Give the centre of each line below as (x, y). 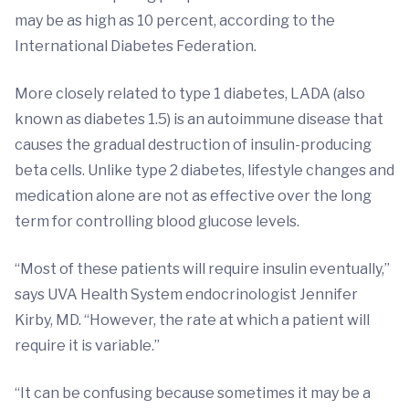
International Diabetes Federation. (136, 47)
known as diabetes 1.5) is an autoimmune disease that (199, 120)
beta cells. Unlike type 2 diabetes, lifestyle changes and (204, 171)
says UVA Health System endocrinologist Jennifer (186, 295)
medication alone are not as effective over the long (193, 196)
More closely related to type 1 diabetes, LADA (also (190, 94)
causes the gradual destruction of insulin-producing (193, 145)
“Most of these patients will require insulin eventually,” (202, 269)
